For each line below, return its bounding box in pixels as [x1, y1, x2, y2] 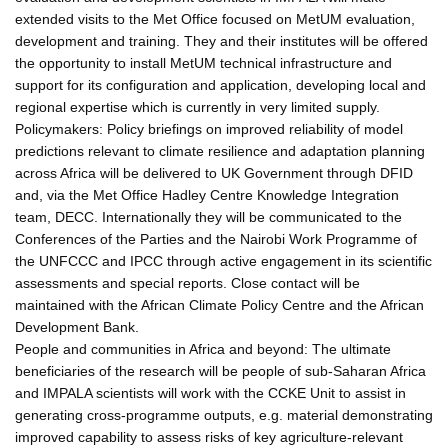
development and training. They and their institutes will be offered [15, 32, 428, 49]
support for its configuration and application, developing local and [15, 76, 426, 93]
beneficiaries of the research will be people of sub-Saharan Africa [15, 362, 426, 379]
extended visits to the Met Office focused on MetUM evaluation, [15, 10, 415, 27]
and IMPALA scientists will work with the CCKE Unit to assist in [15, 384, 406, 401]
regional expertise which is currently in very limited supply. [15, 98, 380, 115]
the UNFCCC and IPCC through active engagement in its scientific [15, 252, 432, 269]
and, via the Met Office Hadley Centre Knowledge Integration [15, 186, 399, 203]
